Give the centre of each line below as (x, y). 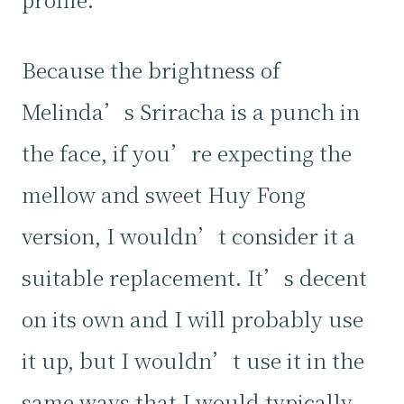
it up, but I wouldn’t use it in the (193, 360)
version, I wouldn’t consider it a (188, 235)
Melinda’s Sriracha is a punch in (191, 111)
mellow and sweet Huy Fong (164, 194)
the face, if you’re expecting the (187, 152)
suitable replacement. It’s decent (194, 277)
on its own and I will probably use (193, 318)
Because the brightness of (151, 69)
